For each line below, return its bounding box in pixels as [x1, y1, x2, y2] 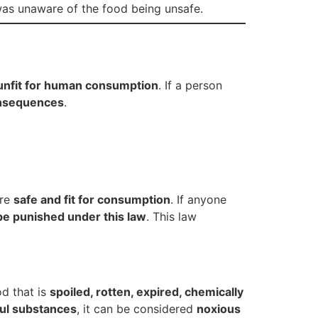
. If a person [158, 77, 222, 92]
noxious [197, 302, 241, 317]
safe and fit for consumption [13, 192, 170, 207]
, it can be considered [77, 302, 197, 317]
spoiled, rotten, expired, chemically [50, 285, 243, 300]
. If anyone [170, 192, 226, 207]
